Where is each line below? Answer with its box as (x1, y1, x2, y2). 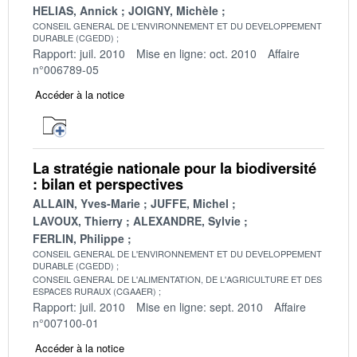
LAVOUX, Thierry (33, 212, 123, 229)
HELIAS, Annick (33, 2, 118, 18)
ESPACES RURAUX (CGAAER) (33, 284, 156, 297)
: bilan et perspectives (33, 173, 183, 194)
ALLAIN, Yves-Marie (33, 194, 140, 211)
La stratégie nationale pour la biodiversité (33, 157, 316, 178)
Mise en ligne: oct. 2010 (136, 45, 257, 61)
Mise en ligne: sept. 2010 (136, 298, 263, 315)
